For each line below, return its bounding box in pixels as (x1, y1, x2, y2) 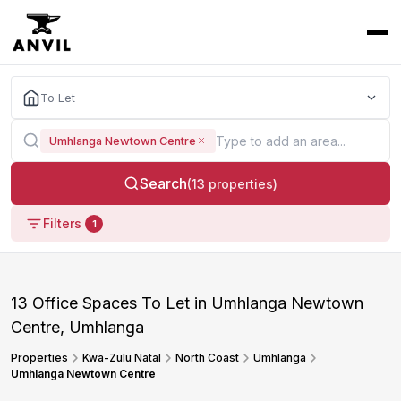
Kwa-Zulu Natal (82, 350, 161, 364)
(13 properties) (187, 175, 277, 192)
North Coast (175, 350, 239, 364)
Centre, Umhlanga (11, 317, 144, 337)
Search (140, 175, 187, 192)
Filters (43, 216, 81, 231)
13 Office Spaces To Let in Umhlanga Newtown (11, 293, 363, 312)
